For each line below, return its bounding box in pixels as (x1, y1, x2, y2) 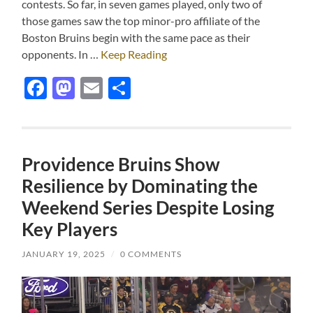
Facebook (47, 74, 143, 102)
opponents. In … (22, 48, 101, 61)
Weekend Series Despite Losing (22, 196, 275, 219)
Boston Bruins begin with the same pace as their (22, 31, 251, 45)
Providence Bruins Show (22, 153, 221, 176)
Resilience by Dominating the (22, 175, 259, 198)
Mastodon (75, 74, 175, 102)
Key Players (22, 218, 118, 241)
